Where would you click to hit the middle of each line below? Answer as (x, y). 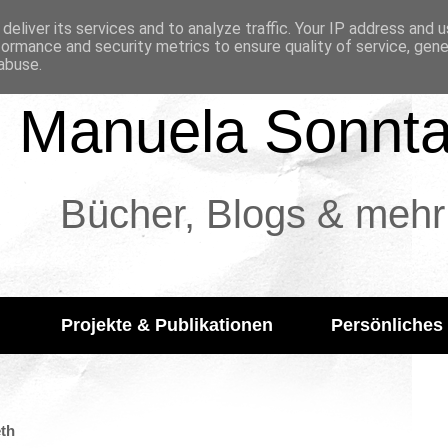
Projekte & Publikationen (167, 325)
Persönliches (387, 325)
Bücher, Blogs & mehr (252, 214)
